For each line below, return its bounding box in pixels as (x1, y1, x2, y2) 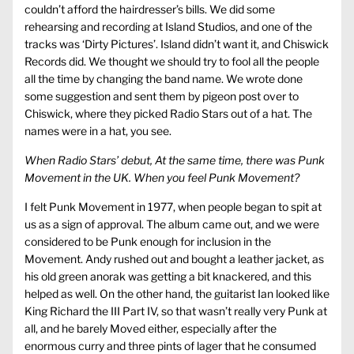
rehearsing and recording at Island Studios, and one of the (24, 20, 312, 34)
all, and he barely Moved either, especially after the (24, 322, 277, 336)
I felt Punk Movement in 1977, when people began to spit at (24, 200, 322, 214)
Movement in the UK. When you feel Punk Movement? (24, 171, 299, 185)
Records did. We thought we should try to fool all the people (24, 55, 319, 69)
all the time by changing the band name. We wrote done (24, 72, 303, 86)
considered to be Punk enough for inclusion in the (24, 235, 271, 249)
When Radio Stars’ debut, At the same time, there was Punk (24, 153, 325, 168)
